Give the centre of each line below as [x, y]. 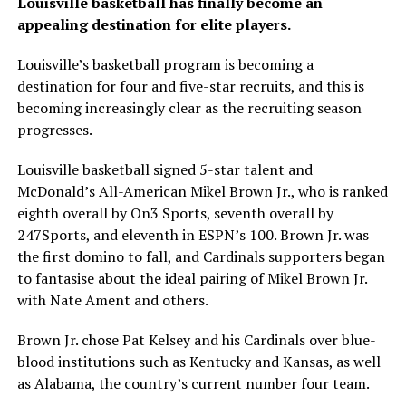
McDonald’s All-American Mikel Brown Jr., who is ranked [202, 192]
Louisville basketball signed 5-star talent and [164, 170]
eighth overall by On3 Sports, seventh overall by [175, 213]
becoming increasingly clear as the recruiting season [189, 108]
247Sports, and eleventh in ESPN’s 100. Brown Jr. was [193, 235]
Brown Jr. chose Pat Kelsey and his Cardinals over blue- [196, 340]
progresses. [54, 130]
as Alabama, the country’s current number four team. [193, 384]
